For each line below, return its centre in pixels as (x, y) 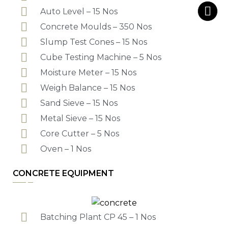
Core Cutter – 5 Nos (80, 134)
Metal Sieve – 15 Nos (80, 118)
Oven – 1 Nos (66, 149)
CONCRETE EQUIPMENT (63, 173)
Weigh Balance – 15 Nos (88, 88)
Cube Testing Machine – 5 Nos (101, 57)
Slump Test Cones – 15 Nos (94, 42)
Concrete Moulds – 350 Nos (96, 27)
